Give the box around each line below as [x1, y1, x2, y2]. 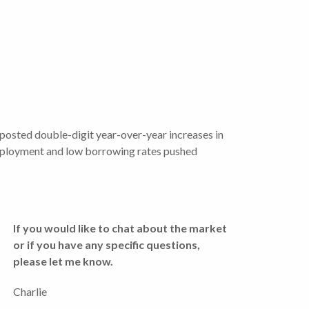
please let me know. [13, 255, 113, 268]
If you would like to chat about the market [13, 221, 227, 235]
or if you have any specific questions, [13, 238, 200, 252]
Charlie [13, 285, 47, 299]
